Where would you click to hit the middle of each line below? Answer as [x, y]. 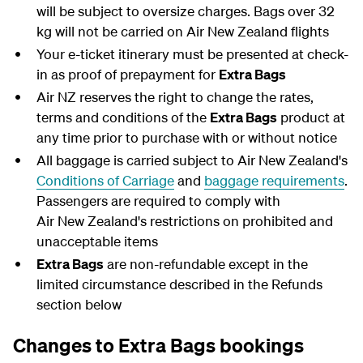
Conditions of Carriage [105, 180]
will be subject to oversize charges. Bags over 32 [185, 11]
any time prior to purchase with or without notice [186, 137]
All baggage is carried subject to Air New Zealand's [192, 160]
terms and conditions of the [123, 117]
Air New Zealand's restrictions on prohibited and [184, 221]
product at [311, 117]
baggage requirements [274, 180]
